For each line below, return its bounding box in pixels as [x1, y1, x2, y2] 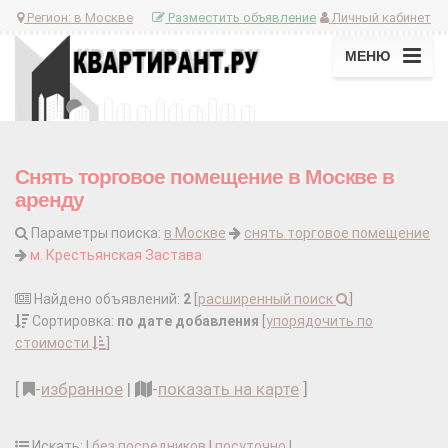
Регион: [24, 9, 74, 25]
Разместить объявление [165, 9, 316, 25]
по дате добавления [117, 313, 259, 330]
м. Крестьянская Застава [30, 247, 202, 264]
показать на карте [158, 379, 299, 400]
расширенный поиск [198, 291, 336, 308]
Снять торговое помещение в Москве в [15, 165, 395, 189]
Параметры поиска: [28, 225, 164, 242]
